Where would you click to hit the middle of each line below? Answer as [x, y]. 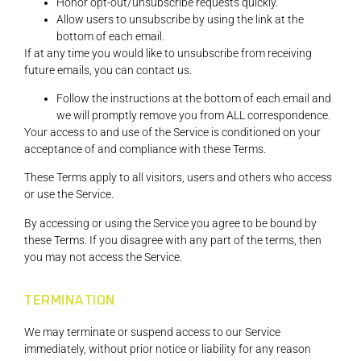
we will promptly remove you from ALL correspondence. [193, 115]
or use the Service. [69, 195]
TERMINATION [70, 301]
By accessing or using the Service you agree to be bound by [170, 223]
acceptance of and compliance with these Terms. [145, 149]
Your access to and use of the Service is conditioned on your [172, 132]
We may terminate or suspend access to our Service [152, 332]
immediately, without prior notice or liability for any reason [168, 349]
